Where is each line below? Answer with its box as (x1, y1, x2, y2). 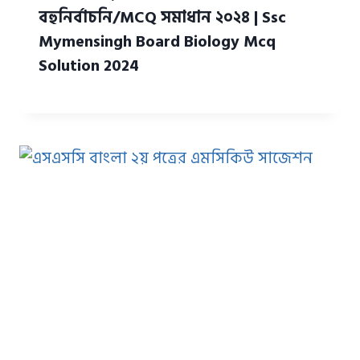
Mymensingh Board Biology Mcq (39, 29, 276, 55)
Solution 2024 (39, 53, 139, 80)
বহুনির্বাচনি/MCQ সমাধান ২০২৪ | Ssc (39, 5, 286, 31)
